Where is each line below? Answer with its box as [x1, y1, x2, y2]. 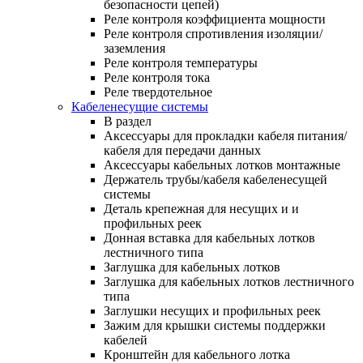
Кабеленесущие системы [71, 99, 208, 113]
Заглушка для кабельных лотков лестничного [104, 274, 354, 288]
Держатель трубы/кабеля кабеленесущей [104, 172, 327, 186]
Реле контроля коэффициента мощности [104, 11, 326, 26]
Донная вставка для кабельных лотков [104, 230, 315, 245]
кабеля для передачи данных [104, 143, 261, 157]
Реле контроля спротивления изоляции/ [104, 26, 322, 41]
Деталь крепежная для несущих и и [104, 201, 299, 216]
